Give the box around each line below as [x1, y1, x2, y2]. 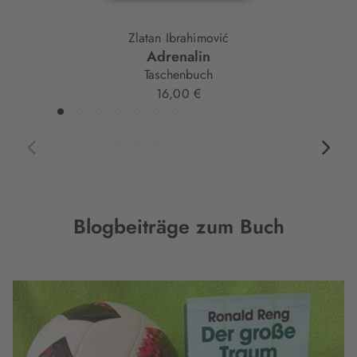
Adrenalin [147, 46, 210, 68]
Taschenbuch [144, 65, 213, 84]
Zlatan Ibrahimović [127, 29, 229, 48]
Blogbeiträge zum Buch [73, 212, 284, 241]
